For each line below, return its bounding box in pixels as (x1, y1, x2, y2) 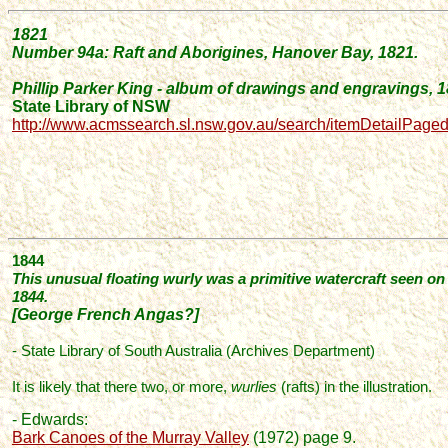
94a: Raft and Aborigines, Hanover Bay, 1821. (77, 44, 418, 61)
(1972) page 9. (253, 429, 356, 446)
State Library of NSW (12, 98, 170, 115)
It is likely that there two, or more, (12, 378, 231, 395)
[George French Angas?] (12, 306, 199, 323)
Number (12, 44, 77, 61)
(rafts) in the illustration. (277, 378, 432, 395)
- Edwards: (12, 411, 88, 428)
